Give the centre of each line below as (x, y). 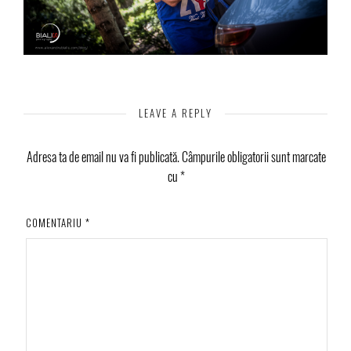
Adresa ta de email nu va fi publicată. (103, 157)
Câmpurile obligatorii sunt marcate (254, 157)
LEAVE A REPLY (175, 113)
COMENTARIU (55, 222)
